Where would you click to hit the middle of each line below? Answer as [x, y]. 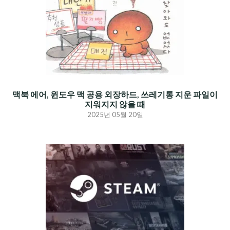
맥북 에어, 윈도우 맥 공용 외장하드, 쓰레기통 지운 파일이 [115, 94]
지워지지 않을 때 [115, 104]
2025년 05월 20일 [115, 115]
